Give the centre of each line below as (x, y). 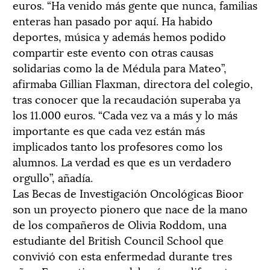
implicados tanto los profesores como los (118, 145)
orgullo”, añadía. (53, 177)
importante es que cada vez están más (109, 130)
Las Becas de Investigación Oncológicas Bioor (128, 192)
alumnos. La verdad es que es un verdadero (122, 161)
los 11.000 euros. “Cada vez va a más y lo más (125, 114)
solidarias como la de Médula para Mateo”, (120, 67)
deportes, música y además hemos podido (119, 36)
